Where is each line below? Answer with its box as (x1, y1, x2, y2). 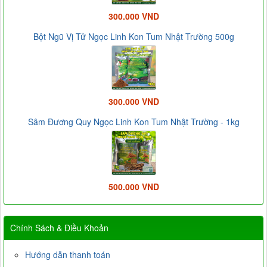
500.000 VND (108, 181, 159, 193)
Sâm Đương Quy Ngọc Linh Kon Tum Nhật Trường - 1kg (27, 116, 240, 128)
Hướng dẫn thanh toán (25, 249, 110, 261)
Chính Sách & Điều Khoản (10, 222, 108, 234)
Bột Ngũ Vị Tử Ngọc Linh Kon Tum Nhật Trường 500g (33, 30, 234, 43)
